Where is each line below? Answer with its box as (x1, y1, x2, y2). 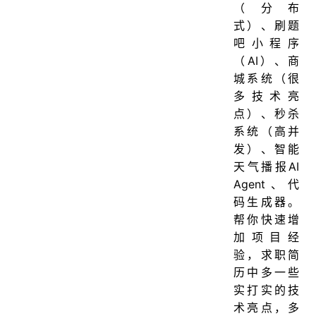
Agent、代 (233, 177, 299, 191)
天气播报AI (233, 159, 299, 174)
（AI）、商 (233, 54, 299, 68)
